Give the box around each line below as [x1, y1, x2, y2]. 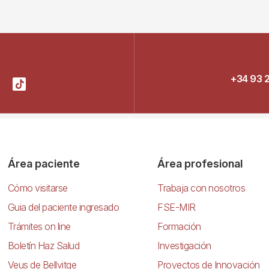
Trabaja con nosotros [157, 181, 246, 194]
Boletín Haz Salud [7, 239, 80, 252]
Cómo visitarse [7, 181, 68, 194]
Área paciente [7, 157, 80, 170]
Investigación [157, 239, 211, 252]
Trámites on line [7, 220, 71, 232]
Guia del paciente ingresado [7, 201, 119, 213]
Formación [157, 220, 201, 232]
